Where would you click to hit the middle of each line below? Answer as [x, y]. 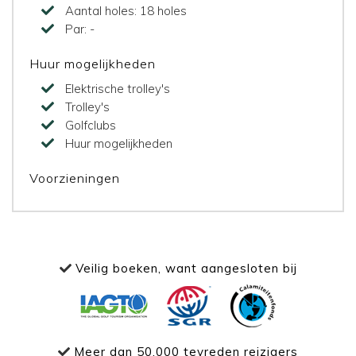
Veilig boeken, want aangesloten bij [184, 268]
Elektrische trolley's [118, 88]
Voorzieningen [75, 178]
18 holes [163, 10]
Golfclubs [91, 125]
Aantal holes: [103, 10]
